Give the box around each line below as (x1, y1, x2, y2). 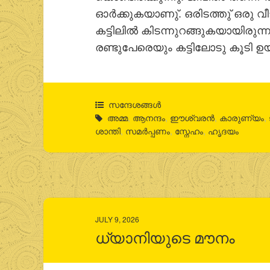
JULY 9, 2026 (95, 213, 140, 224)
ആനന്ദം (133, 111, 166, 124)
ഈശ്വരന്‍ (170, 111, 215, 124)
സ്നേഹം (175, 124, 204, 137)
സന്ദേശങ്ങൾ (108, 98, 162, 110)
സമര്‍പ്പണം (125, 124, 171, 137)
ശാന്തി (95, 124, 121, 137)
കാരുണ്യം (219, 111, 265, 124)
